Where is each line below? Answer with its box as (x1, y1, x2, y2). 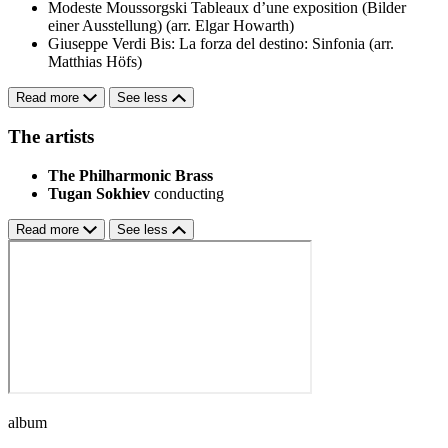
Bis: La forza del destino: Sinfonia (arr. (150, 34, 394, 52)
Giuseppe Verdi (48, 34, 146, 52)
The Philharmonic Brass (48, 167, 213, 185)
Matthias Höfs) (48, 52, 142, 70)
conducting (154, 185, 224, 203)
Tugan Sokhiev (48, 185, 150, 203)
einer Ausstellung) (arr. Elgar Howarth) (48, 16, 294, 34)
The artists (8, 126, 94, 148)
